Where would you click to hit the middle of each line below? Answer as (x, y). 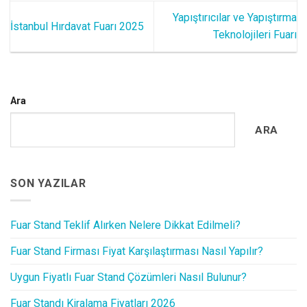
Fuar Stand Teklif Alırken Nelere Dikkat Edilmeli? (125, 225)
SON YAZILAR (48, 184)
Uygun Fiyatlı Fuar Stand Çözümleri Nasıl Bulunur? (128, 277)
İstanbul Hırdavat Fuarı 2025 (77, 26)
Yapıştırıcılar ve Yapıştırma (235, 18)
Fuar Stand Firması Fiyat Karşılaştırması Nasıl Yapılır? (137, 251)
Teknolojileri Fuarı (255, 35)
